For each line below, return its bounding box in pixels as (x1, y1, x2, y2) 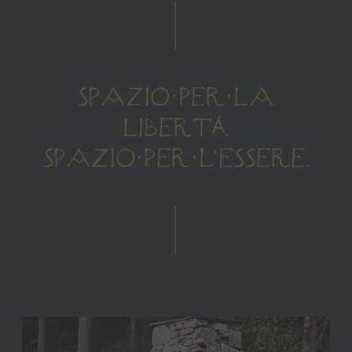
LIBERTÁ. (123, 118, 229, 137)
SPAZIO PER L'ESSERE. (42, 148, 310, 168)
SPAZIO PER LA (77, 87, 275, 107)
